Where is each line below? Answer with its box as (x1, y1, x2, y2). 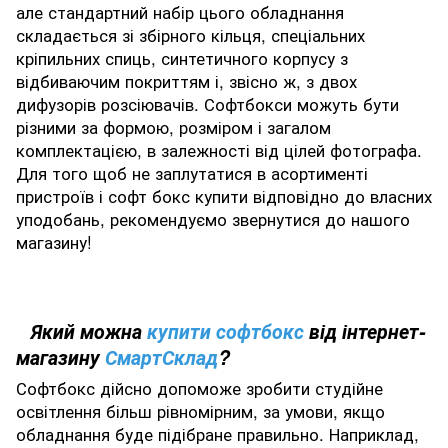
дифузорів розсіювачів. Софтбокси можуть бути (16, 92, 399, 117)
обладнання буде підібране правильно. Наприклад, (16, 422, 419, 446)
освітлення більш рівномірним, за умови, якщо (16, 399, 385, 423)
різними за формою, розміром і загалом (16, 115, 331, 140)
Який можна (31, 317, 147, 345)
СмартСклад (105, 343, 218, 371)
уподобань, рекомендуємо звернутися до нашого (16, 207, 410, 232)
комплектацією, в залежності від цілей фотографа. (16, 138, 422, 163)
